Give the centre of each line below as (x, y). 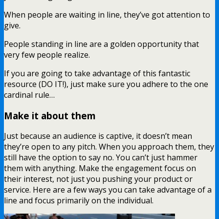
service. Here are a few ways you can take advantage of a (108, 190)
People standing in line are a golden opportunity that (101, 44)
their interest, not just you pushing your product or (98, 179)
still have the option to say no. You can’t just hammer (101, 158)
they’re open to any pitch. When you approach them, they (109, 147)
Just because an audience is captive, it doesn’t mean (98, 136)
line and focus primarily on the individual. (79, 201)
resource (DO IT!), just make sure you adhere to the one (106, 84)
